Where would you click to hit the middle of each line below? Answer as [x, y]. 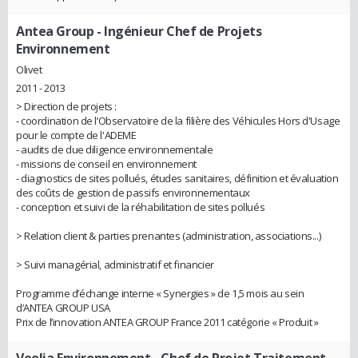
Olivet [29, 70]
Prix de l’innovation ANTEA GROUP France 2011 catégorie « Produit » [167, 322]
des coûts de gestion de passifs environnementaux [133, 193]
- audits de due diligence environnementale [115, 150]
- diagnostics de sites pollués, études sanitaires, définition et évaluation [177, 179]
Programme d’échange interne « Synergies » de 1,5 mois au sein [160, 294]
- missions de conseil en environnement [107, 164]
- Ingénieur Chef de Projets [178, 32]
